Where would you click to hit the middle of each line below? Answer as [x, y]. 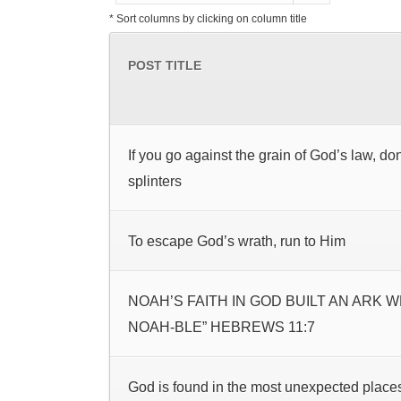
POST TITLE [165, 65]
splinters [155, 181]
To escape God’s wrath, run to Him [237, 241]
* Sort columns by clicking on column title [208, 19]
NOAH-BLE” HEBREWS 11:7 [222, 327]
